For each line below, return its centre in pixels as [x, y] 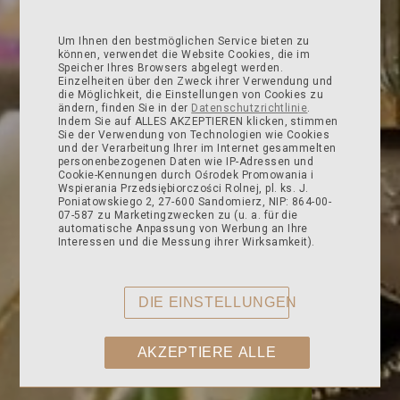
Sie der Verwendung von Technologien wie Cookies [194, 135]
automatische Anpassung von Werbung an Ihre [183, 229]
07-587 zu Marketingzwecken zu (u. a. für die [178, 215]
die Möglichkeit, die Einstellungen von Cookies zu [191, 95]
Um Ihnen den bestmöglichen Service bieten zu [183, 41]
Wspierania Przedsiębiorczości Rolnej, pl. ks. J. [183, 188]
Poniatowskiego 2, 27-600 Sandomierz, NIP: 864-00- [195, 202]
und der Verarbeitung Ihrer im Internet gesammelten [197, 148]
